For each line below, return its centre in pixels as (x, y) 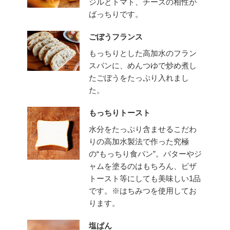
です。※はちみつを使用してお (143, 191)
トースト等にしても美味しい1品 (145, 179)
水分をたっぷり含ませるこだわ (143, 129)
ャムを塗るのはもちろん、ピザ (143, 166)
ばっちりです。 (116, 14)
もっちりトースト (120, 113)
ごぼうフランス (116, 37)
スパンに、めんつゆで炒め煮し (143, 66)
